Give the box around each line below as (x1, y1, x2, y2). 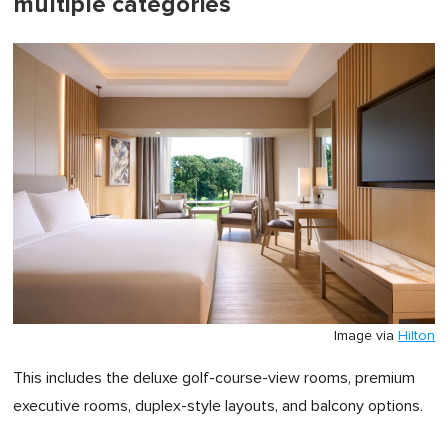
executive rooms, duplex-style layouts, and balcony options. (13, 398, 423, 415)
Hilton (398, 329, 435, 344)
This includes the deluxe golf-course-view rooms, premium (13, 370, 415, 387)
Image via (334, 329, 398, 344)
